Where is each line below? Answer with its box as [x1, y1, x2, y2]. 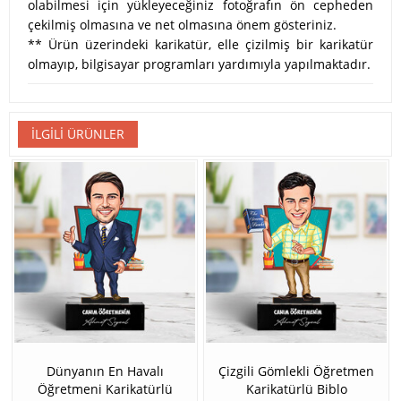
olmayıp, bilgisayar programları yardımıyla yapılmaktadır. [28, 55, 371, 73]
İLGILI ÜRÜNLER [31, 125, 124, 143]
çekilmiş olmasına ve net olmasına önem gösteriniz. [28, 16, 337, 34]
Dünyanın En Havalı [46, 363, 164, 380]
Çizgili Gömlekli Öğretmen [218, 363, 374, 380]
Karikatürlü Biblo [245, 380, 347, 398]
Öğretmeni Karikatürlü [37, 380, 173, 398]
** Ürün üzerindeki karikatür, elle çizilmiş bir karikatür [28, 36, 373, 54]
